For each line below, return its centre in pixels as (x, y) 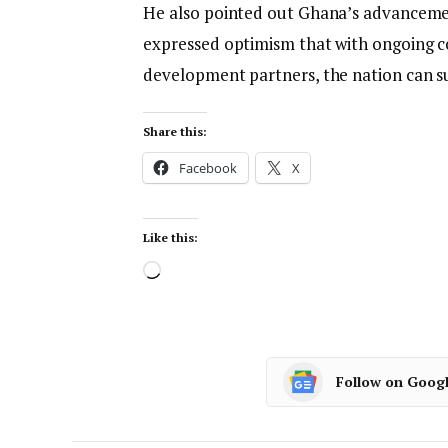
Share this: (175, 132)
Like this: (170, 237)
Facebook (208, 168)
